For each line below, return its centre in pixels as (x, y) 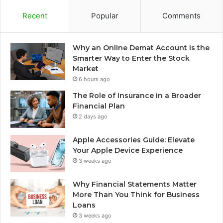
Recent (35, 16)
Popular (105, 16)
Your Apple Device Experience (128, 151)
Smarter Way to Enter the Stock (131, 58)
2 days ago (93, 117)
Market (86, 69)
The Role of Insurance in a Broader (137, 96)
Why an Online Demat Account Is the (141, 48)
